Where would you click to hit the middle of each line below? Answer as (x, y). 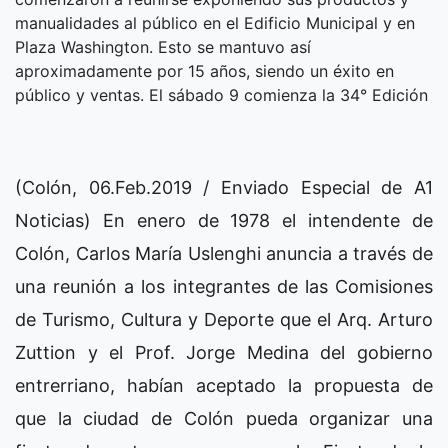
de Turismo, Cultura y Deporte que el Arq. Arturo (224, 319)
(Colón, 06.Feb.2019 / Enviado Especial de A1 (224, 187)
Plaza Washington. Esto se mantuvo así (163, 46)
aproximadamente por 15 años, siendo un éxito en (204, 70)
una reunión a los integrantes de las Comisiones (224, 286)
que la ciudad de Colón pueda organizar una (224, 418)
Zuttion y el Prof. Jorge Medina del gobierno (224, 352)
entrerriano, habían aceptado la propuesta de (224, 385)
